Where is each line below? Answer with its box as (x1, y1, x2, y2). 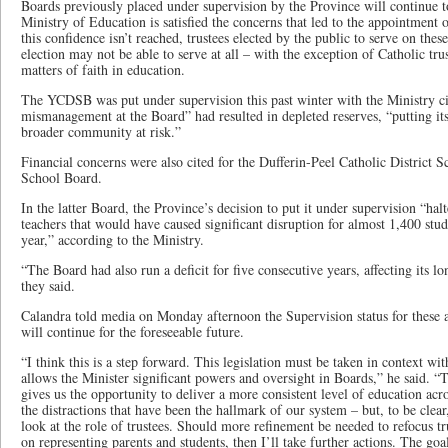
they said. (21, 276, 75, 295)
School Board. (21, 168, 102, 187)
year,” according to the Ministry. (21, 230, 204, 249)
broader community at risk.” (21, 122, 181, 141)
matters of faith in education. (21, 60, 185, 79)
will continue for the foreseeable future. (21, 322, 244, 341)
